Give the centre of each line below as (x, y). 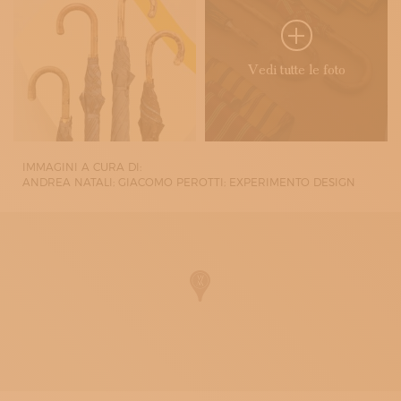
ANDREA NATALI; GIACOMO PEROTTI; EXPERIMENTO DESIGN (189, 182)
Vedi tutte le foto (296, 70)
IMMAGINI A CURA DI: (82, 167)
